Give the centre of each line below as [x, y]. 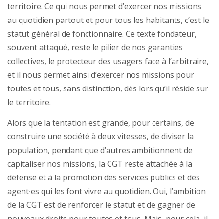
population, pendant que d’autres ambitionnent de [100, 150]
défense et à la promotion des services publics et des [104, 178]
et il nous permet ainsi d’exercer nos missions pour [101, 75]
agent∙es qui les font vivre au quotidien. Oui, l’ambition [107, 191]
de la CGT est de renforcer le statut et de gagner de [101, 205]
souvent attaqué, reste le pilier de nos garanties [95, 48]
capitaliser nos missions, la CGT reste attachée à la [100, 164]
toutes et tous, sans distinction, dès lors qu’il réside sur [108, 89]
